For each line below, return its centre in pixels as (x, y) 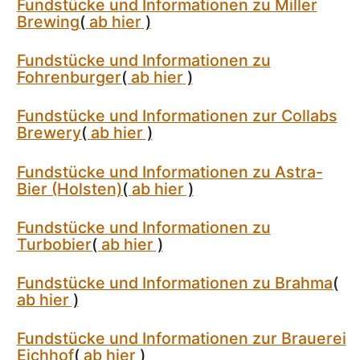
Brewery (49, 133)
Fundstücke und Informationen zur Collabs (177, 116)
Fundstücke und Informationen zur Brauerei (181, 339)
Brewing (48, 21)
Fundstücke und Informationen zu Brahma (174, 283)
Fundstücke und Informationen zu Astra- (170, 172)
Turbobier (54, 244)
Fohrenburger (69, 78)
